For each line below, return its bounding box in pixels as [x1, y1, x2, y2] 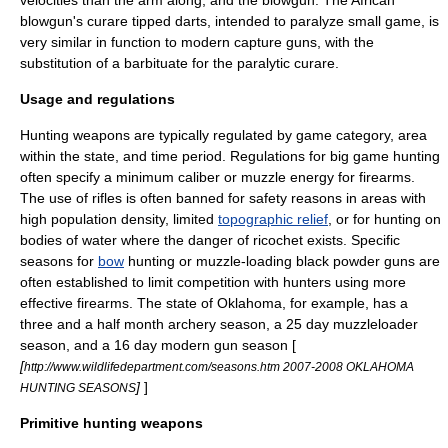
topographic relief [218, 211, 328, 227]
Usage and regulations [20, 91, 175, 107]
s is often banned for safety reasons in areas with [115, 190, 426, 206]
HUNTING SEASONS [20, 381, 136, 394]
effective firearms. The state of [20, 295, 217, 311]
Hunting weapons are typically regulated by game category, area [20, 127, 427, 143]
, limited [165, 211, 218, 227]
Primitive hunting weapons [20, 415, 203, 431]
